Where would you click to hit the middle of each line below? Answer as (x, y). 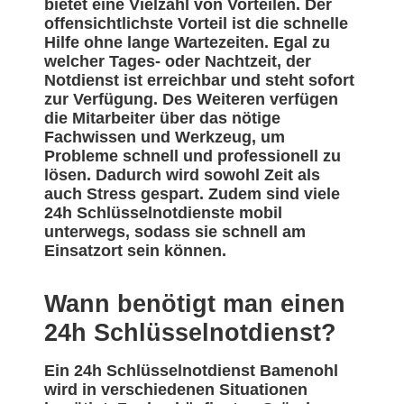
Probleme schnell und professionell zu (193, 156)
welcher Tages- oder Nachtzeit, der (178, 62)
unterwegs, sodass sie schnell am (175, 232)
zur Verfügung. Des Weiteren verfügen (191, 100)
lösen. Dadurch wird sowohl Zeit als (182, 175)
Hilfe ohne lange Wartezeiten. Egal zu (187, 43)
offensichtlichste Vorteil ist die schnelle (196, 24)
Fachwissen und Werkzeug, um (165, 138)
